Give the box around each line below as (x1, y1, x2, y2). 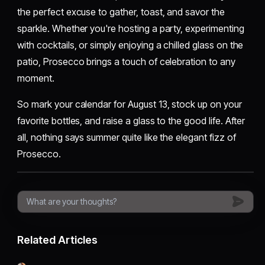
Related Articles (17, 233, 98, 246)
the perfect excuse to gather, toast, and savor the (17, 5, 225, 18)
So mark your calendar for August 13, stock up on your (17, 98, 242, 110)
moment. (17, 72, 54, 84)
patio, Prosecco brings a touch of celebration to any (17, 55, 235, 67)
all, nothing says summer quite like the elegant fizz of (17, 131, 236, 143)
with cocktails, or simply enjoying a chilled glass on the (17, 38, 244, 51)
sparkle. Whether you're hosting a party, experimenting (17, 22, 244, 34)
